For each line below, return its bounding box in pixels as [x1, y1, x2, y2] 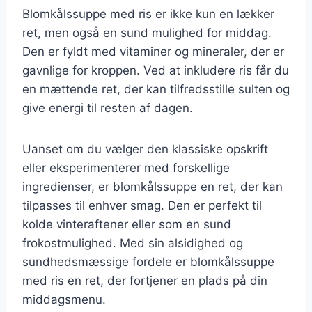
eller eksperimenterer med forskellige [22, 160, 230, 175]
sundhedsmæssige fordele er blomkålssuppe [22, 254, 274, 269]
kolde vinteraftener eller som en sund [22, 217, 231, 231]
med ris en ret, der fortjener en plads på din [22, 273, 267, 288]
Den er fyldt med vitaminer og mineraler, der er [22, 44, 284, 58]
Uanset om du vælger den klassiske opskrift [22, 141, 268, 156]
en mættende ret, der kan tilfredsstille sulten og [22, 81, 290, 96]
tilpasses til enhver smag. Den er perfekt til [22, 198, 262, 212]
